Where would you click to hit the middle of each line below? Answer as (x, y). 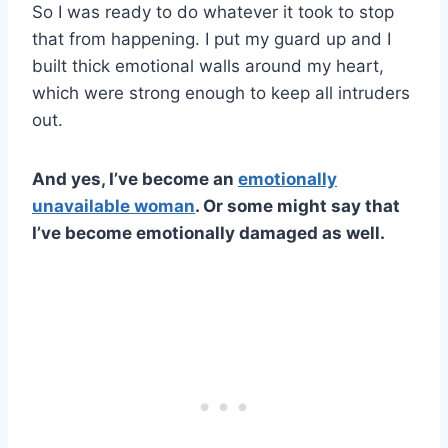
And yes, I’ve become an (135, 178)
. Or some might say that (297, 205)
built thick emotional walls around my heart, (208, 65)
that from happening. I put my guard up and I (211, 38)
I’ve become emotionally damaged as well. (208, 232)
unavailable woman (113, 205)
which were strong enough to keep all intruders (221, 92)
